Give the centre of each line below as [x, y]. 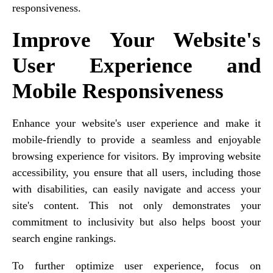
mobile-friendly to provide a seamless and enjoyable [136, 139]
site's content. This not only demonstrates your [136, 205]
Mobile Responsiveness [118, 91]
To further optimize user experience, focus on [136, 265]
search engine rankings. [64, 238]
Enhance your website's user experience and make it [136, 123]
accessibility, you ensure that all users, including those [136, 172]
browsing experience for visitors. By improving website [136, 156]
